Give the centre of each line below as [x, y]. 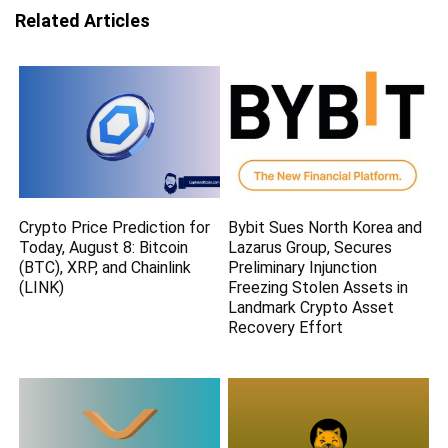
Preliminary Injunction [303, 267]
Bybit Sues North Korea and [325, 227]
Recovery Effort [286, 327]
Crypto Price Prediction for [115, 227]
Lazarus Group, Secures [310, 247]
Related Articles [82, 21]
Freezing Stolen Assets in [318, 287]
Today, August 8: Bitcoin [104, 247]
